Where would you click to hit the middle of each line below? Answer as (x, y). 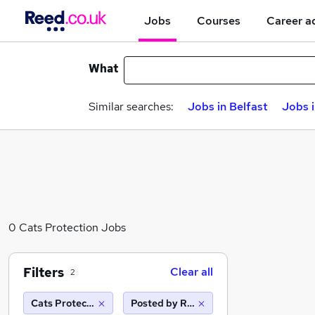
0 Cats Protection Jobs (67, 227)
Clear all (192, 272)
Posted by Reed (168, 303)
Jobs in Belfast (228, 107)
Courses (219, 20)
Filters (44, 272)
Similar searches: (131, 107)
